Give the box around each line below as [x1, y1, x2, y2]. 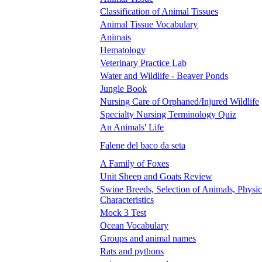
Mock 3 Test [100, 207, 146, 218]
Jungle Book [100, 83, 147, 94]
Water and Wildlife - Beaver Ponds [100, 70, 228, 81]
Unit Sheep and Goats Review [100, 171, 212, 181]
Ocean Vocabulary [100, 220, 168, 230]
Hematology [100, 44, 146, 55]
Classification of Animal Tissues [100, 6, 218, 16]
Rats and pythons [100, 246, 164, 256]
